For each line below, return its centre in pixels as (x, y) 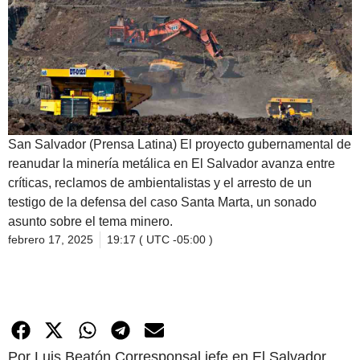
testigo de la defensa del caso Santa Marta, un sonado (162, 202)
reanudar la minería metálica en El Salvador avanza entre (172, 163)
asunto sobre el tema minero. (90, 221)
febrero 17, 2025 (51, 239)
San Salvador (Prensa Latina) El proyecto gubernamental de (180, 144)
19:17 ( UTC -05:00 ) (160, 239)
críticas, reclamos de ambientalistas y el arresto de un (160, 182)
